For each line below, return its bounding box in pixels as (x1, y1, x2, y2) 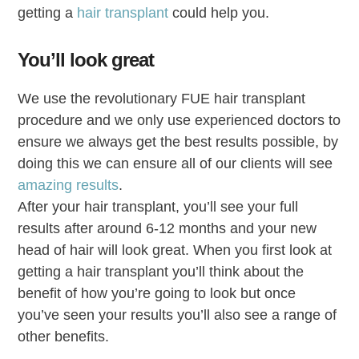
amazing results (18, 176, 119, 193)
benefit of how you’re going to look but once (18, 284, 296, 301)
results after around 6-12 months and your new (18, 220, 317, 236)
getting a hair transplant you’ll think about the (18, 263, 305, 280)
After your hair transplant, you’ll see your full (18, 198, 299, 215)
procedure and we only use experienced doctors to (18, 111, 341, 128)
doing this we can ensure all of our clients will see (18, 155, 333, 171)
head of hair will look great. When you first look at (18, 241, 333, 258)
